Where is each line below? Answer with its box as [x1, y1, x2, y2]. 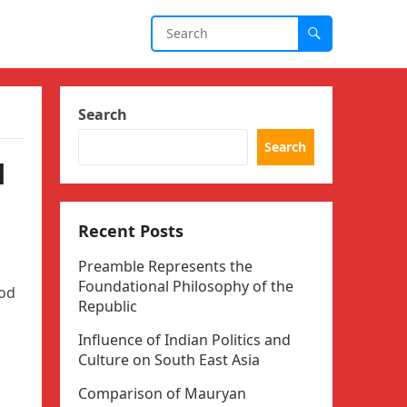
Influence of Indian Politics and [78, 330, 291, 350]
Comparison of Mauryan [78, 383, 246, 403]
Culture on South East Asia [78, 350, 260, 370]
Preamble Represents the [78, 256, 253, 276]
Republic [78, 296, 137, 316]
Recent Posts [78, 220, 184, 242]
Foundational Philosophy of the [78, 276, 293, 296]
